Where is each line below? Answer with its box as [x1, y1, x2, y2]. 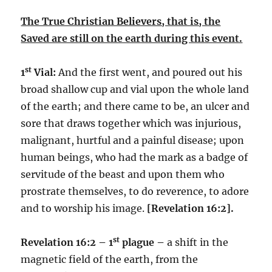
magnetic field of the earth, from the [21, 253, 199, 265]
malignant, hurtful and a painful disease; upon [21, 134, 245, 146]
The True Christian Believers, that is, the [21, 15, 221, 27]
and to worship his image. [21, 202, 145, 214]
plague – [120, 236, 168, 248]
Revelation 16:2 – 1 [21, 236, 114, 248]
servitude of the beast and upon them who [21, 168, 225, 180]
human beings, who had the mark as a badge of [21, 151, 248, 163]
